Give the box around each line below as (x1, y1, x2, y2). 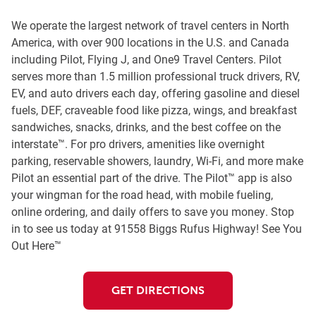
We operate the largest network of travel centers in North (11, 17, 289, 32)
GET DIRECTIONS (111, 283, 205, 297)
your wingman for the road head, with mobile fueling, (11, 186, 273, 202)
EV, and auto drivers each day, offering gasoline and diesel (11, 85, 300, 100)
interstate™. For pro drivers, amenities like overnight (11, 135, 265, 151)
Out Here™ (11, 237, 61, 253)
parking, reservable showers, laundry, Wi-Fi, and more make (11, 152, 303, 168)
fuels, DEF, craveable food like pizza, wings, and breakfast (11, 102, 297, 117)
